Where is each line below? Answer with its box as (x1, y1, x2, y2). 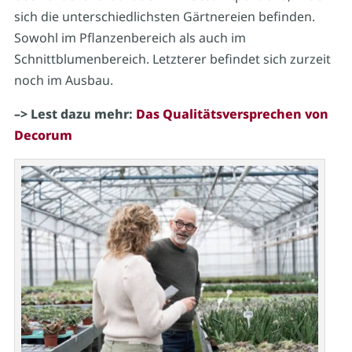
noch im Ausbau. (13, 71, 113, 89)
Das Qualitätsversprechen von (135, 104, 328, 123)
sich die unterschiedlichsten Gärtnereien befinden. (13, 7, 315, 25)
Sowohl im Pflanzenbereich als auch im (13, 28, 246, 46)
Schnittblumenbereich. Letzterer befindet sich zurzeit (13, 49, 331, 68)
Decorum (13, 126, 72, 144)
